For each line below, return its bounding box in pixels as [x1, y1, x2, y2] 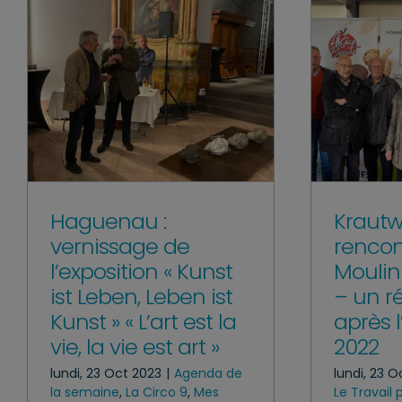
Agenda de [174, 363, 242, 382]
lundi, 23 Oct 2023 [50, 363, 162, 382]
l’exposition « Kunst [50, 256, 232, 286]
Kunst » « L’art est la [50, 306, 236, 336]
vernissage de [50, 231, 189, 261]
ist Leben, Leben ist [50, 281, 232, 311]
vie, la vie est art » [50, 331, 219, 362]
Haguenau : [50, 205, 166, 236]
